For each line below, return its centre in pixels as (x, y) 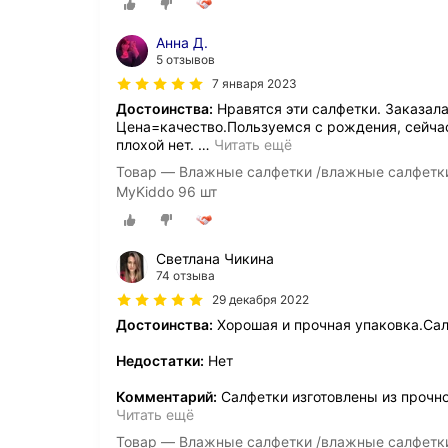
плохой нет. (157, 144)
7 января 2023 (254, 83)
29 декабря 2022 (260, 300)
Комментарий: (166, 397)
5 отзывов (185, 59)
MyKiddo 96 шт (166, 191)
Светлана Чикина (215, 259)
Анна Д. (182, 42)
